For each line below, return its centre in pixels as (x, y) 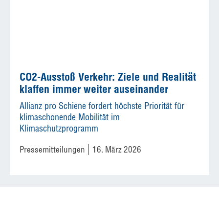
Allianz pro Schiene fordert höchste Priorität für (102, 106)
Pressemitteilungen (52, 149)
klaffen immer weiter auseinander (94, 89)
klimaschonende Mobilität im (70, 117)
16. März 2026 (117, 149)
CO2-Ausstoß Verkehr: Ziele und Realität (108, 77)
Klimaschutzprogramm (59, 128)
